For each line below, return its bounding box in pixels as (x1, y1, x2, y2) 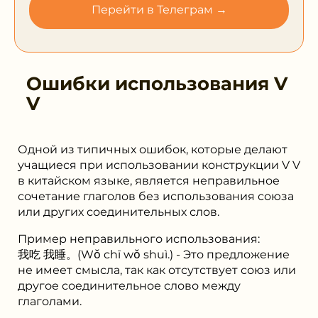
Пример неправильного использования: (18, 231, 260, 246)
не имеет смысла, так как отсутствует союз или (18, 263, 296, 277)
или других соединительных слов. (18, 204, 219, 219)
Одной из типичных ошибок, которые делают (18, 142, 287, 156)
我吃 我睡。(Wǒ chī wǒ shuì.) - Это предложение (18, 247, 290, 261)
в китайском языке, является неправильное (18, 173, 280, 187)
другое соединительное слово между (18, 278, 241, 292)
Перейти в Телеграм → (91, 2, 227, 16)
